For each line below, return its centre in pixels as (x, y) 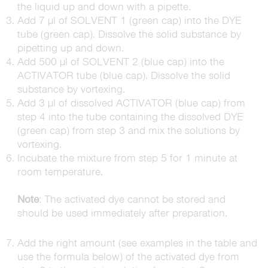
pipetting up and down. (70, 48)
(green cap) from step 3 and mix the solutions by (128, 130)
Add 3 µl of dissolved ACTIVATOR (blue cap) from (131, 103)
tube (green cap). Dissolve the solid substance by (129, 34)
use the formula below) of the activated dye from (128, 257)
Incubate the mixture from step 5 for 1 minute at (127, 158)
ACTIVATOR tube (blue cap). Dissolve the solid (124, 75)
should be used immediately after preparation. (122, 213)
